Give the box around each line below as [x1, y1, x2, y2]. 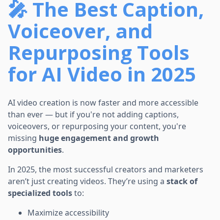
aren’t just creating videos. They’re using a [8, 175, 166, 187]
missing [8, 132, 39, 143]
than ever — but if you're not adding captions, [8, 109, 179, 120]
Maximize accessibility [27, 207, 109, 218]
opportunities [8, 144, 62, 155]
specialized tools [8, 187, 72, 198]
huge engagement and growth [39, 132, 159, 143]
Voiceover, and [8, 17, 153, 44]
